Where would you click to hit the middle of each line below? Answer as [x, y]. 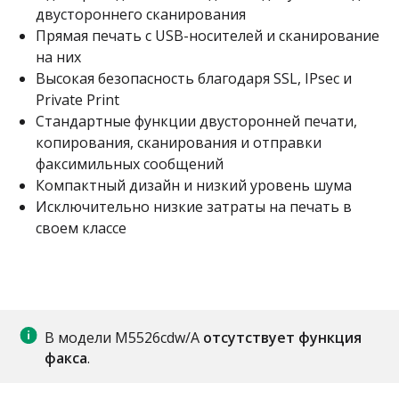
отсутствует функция [282, 338]
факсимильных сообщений [130, 164]
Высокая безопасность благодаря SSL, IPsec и [194, 78]
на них [58, 57]
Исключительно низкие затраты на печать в [194, 207]
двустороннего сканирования [141, 14]
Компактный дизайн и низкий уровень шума [194, 185]
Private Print [77, 100]
